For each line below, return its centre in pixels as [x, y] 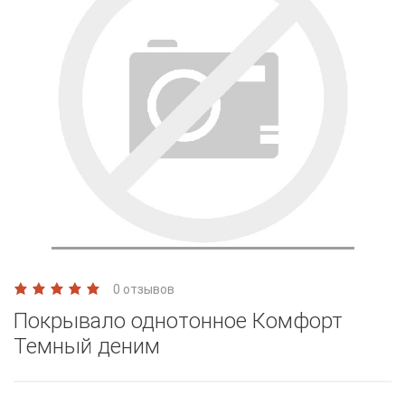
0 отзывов [144, 289]
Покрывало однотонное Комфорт [178, 320]
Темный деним [87, 346]
